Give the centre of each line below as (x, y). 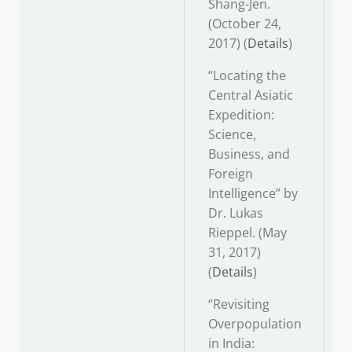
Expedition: (241, 115)
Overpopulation (255, 324)
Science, (232, 135)
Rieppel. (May (247, 233)
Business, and (249, 154)
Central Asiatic (251, 95)
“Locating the (247, 76)
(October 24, (245, 24)
